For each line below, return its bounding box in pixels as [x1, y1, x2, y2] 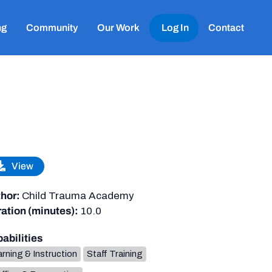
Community [26, 22, 78, 33]
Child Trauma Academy [21, 190, 134, 202]
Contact [208, 22, 244, 33]
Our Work [97, 22, 140, 33]
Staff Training [86, 249, 143, 259]
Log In [161, 22, 189, 33]
